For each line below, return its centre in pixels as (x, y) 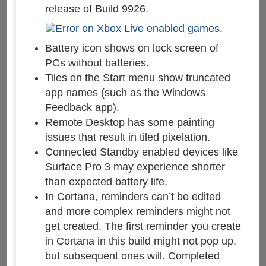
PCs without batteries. (97, 63)
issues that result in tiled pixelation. (127, 137)
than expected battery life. (106, 182)
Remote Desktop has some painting (129, 123)
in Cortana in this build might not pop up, (140, 241)
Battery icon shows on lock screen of (132, 48)
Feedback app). (82, 108)
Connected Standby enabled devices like (141, 152)
